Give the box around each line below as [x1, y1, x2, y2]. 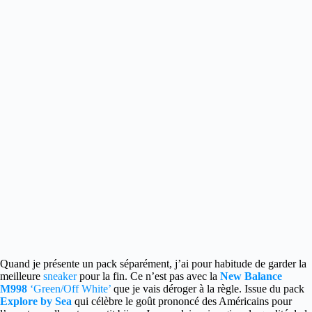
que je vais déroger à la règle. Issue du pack [111, 283, 304, 295]
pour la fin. [77, 270, 127, 282]
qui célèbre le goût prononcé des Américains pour [72, 295, 292, 307]
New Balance [220, 270, 282, 282]
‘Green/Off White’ [27, 283, 111, 295]
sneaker [43, 270, 77, 282]
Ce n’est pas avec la [127, 270, 220, 282]
